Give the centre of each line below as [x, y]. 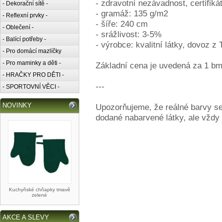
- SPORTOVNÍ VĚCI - [31, 87]
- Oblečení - [18, 27]
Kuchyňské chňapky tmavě [40, 190]
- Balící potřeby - [24, 39]
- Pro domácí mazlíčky [32, 51]
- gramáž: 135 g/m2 [132, 13]
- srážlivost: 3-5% [129, 34]
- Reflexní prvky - [25, 15]
